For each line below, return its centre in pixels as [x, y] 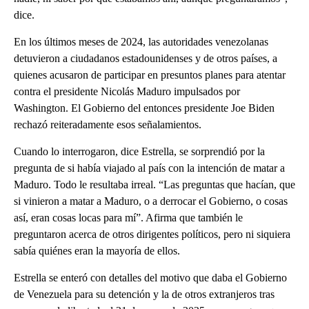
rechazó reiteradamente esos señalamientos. [108, 124]
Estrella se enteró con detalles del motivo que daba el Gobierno [150, 277]
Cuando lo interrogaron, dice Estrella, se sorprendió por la [139, 151]
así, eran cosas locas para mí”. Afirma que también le [128, 217]
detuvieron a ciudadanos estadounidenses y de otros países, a [146, 58]
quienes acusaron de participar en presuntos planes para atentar [150, 74]
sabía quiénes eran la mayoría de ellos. [97, 250]
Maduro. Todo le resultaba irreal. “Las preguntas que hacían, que [154, 184]
